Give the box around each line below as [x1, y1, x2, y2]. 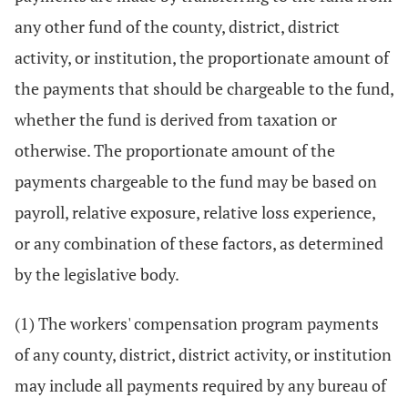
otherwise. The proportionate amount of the [15, 139, 335, 161]
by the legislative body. [15, 263, 179, 285]
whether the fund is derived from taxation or [15, 108, 337, 130]
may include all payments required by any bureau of [15, 374, 386, 396]
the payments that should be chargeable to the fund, [15, 77, 393, 99]
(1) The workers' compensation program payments [15, 312, 379, 334]
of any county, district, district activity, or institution [15, 343, 392, 365]
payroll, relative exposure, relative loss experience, [15, 201, 375, 223]
